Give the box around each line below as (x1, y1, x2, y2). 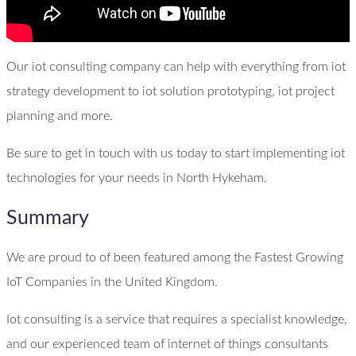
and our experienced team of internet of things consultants (6, 338, 328, 351)
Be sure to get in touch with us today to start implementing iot (6, 146, 345, 160)
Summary (6, 207, 89, 228)
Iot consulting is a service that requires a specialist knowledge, (6, 313, 347, 327)
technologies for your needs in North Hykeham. (6, 171, 267, 184)
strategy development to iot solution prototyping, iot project (6, 84, 335, 98)
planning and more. (6, 109, 113, 122)
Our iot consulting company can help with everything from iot (6, 60, 346, 73)
